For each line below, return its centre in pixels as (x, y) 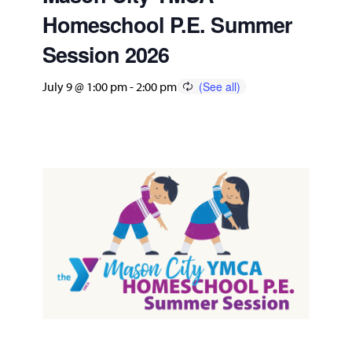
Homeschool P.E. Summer (167, 25)
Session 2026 (106, 55)
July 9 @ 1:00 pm (84, 87)
